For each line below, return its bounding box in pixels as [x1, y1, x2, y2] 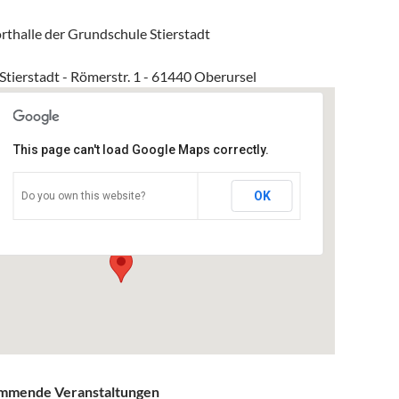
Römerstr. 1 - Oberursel [65, 199, 182, 213]
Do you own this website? [20, 189, 145, 202]
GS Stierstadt [65, 154, 145, 169]
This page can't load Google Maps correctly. [12, 142, 269, 157]
